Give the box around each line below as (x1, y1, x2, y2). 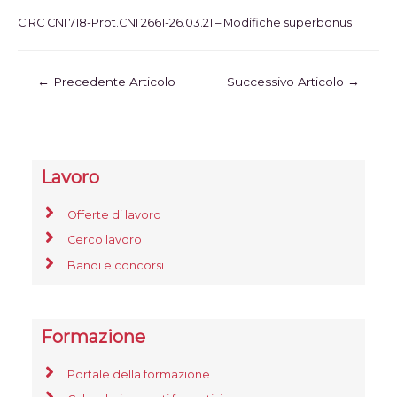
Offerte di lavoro (67, 208, 162, 222)
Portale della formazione (67, 368, 211, 382)
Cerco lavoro (67, 233, 143, 247)
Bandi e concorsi (67, 258, 165, 272)
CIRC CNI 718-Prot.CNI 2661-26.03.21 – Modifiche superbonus (18, 15, 352, 29)
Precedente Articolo (50, 74, 176, 90)
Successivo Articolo (226, 74, 347, 90)
